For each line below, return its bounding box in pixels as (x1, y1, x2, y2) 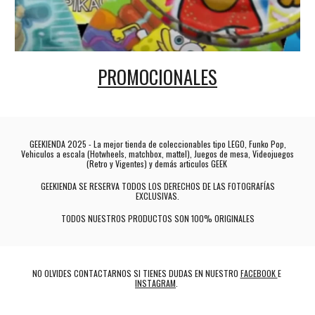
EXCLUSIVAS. (136, 190, 179, 202)
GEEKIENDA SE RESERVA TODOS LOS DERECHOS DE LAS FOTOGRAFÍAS (40, 180, 275, 192)
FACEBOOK (240, 267, 278, 279)
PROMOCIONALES (98, 63, 217, 91)
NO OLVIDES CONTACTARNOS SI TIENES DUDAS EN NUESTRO (32, 267, 240, 279)
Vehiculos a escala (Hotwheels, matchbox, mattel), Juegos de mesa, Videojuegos (21, 148, 294, 160)
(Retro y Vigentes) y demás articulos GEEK (86, 157, 229, 169)
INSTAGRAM (135, 277, 176, 289)
